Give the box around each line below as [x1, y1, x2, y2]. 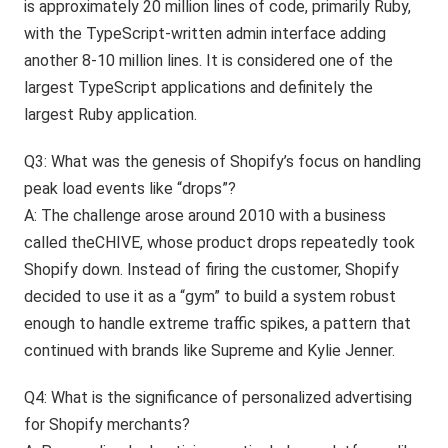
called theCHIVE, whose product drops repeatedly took [24, 232, 416, 252]
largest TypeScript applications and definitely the [24, 77, 374, 97]
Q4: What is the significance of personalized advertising [24, 387, 413, 407]
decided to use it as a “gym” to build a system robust [24, 286, 397, 306]
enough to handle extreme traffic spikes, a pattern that [24, 313, 412, 333]
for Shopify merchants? [24, 414, 191, 434]
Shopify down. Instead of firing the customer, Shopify [24, 259, 400, 279]
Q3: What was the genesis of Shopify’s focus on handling [24, 151, 422, 171]
